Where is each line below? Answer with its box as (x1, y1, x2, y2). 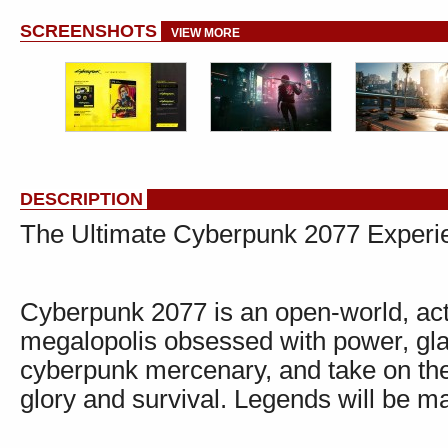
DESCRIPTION (20, 189, 143, 209)
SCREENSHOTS (20, 21, 157, 41)
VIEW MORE (171, 26, 240, 40)
